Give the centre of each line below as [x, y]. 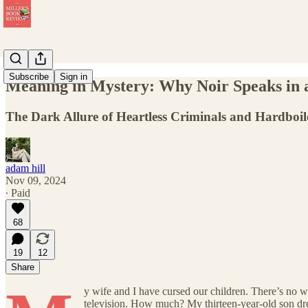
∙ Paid [18, 192]
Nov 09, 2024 [36, 180]
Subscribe [29, 77]
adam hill [25, 168]
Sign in [74, 77]
